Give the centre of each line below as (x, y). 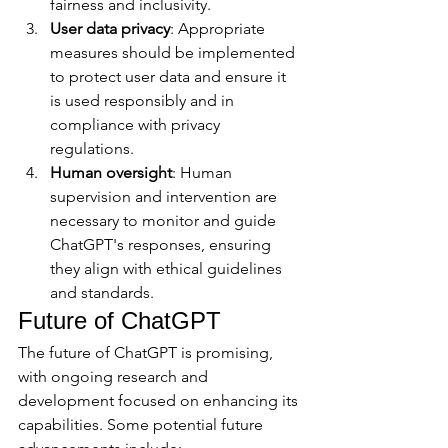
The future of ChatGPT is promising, (147, 353)
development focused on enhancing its (160, 401)
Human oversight (111, 173)
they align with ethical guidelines (168, 269)
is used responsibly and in (144, 101)
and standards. (102, 293)
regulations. (92, 149)
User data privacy (110, 29)
